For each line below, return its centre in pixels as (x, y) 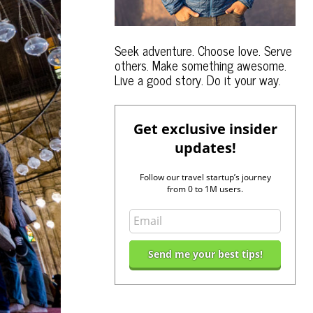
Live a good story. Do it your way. (198, 79)
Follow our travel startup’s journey (205, 177)
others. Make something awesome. (201, 65)
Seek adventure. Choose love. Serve (204, 50)
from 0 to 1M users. (205, 189)
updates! (205, 147)
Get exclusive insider (205, 129)
